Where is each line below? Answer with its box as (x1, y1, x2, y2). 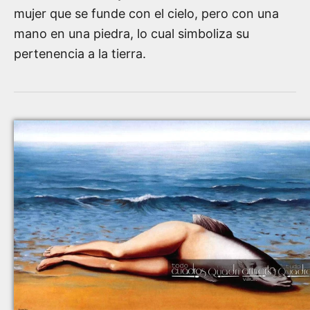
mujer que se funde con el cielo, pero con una (14, 6, 279, 21)
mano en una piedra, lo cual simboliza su (14, 26, 249, 41)
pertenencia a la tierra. (14, 46, 146, 61)
